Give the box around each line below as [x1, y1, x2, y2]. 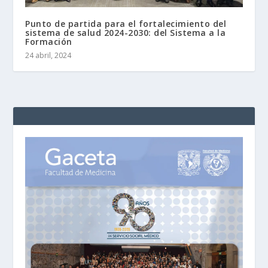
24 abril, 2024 [25, 50, 72, 61]
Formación [25, 36, 72, 48]
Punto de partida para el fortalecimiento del [25, 18, 227, 30]
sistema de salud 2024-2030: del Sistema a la [25, 27, 226, 39]
